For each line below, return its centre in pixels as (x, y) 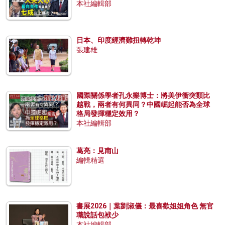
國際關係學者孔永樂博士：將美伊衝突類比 (143, 96)
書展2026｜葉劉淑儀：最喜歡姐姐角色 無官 (145, 206)
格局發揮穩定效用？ (108, 114)
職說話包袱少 (97, 215)
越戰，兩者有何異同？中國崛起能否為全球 (143, 105)
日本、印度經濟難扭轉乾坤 (119, 40)
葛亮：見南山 (97, 151)
